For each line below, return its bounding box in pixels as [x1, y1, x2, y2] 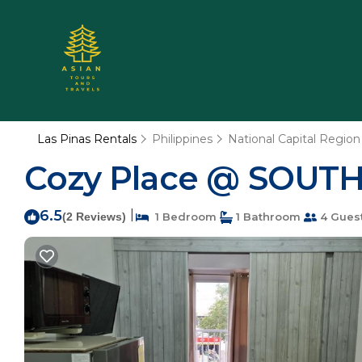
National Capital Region [228, 132, 360, 146]
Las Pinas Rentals [37, 132, 140, 146]
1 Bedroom [149, 210, 217, 223]
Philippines [152, 132, 213, 146]
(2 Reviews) [62, 210, 126, 223]
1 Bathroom [233, 210, 301, 223]
